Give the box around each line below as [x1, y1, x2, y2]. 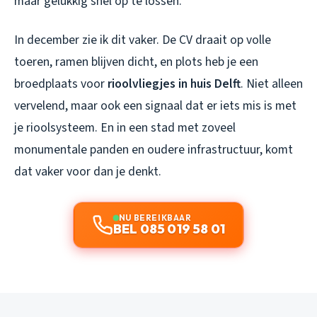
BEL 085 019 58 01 [113, 220, 226, 237]
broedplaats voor [14, 74, 108, 93]
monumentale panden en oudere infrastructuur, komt [14, 140, 293, 158]
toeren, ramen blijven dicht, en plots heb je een [14, 52, 258, 71]
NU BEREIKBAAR [118, 212, 192, 223]
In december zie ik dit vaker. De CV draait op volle [14, 30, 271, 49]
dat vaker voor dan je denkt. [14, 162, 161, 180]
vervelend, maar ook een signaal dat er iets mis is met [14, 96, 296, 115]
